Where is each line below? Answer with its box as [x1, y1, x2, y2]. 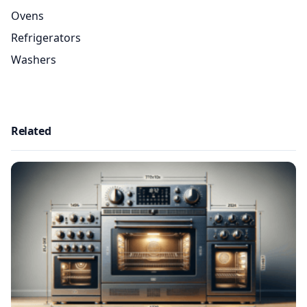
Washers [11, 51, 56, 67]
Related [11, 123, 51, 138]
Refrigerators [11, 29, 81, 45]
